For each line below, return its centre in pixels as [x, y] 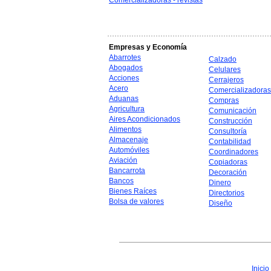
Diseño [220, 203]
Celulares [225, 70]
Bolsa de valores [136, 201]
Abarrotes [125, 57]
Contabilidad [230, 142]
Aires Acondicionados [145, 119]
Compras [224, 100]
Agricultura [127, 109]
